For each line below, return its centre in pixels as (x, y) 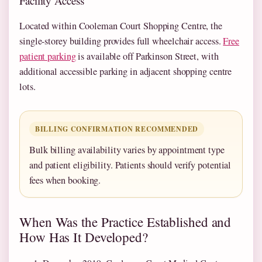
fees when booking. (65, 180)
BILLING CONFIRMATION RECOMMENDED (117, 129)
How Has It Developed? (84, 237)
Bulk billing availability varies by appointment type (127, 149)
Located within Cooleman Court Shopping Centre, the (121, 25)
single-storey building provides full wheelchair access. (121, 41)
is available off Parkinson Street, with (147, 56)
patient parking (48, 56)
